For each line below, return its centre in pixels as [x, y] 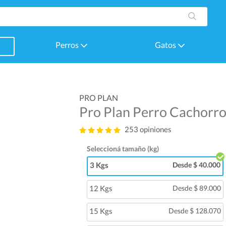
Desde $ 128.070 [194, 210]
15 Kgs [101, 211]
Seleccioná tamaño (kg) [123, 148]
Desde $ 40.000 [196, 164]
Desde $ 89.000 [196, 188]
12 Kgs [101, 188]
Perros [68, 44]
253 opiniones [148, 129]
